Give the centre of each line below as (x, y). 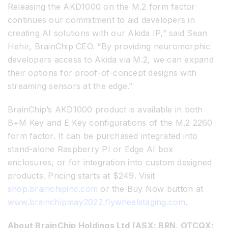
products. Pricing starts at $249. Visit (81, 176)
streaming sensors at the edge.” (70, 86)
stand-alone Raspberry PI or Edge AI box (91, 149)
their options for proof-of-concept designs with (102, 73)
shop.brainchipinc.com (53, 189)
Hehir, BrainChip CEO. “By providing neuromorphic (109, 47)
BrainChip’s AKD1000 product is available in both (105, 110)
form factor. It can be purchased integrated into (103, 136)
